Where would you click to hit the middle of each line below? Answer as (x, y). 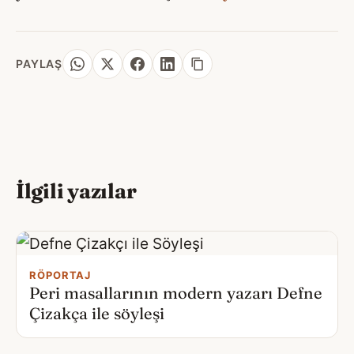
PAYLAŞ (40, 63)
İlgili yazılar (76, 190)
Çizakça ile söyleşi (97, 313)
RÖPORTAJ (60, 275)
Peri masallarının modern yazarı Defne (176, 292)
